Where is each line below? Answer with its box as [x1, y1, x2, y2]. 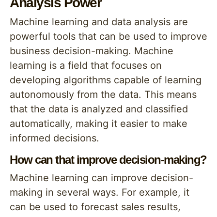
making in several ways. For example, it [10, 186, 189, 198]
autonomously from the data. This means [10, 89, 197, 100]
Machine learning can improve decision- [10, 172, 193, 184]
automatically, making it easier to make [10, 118, 187, 129]
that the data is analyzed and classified [10, 103, 188, 115]
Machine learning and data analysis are [10, 16, 188, 28]
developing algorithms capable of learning [10, 74, 201, 86]
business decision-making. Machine [10, 45, 173, 57]
